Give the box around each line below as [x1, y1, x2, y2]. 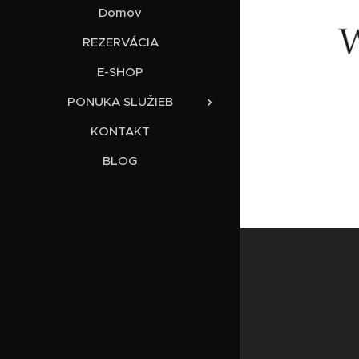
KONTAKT [91, 123, 150, 139]
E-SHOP [97, 63, 143, 79]
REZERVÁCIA [82, 34, 159, 50]
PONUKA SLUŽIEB [67, 93, 173, 109]
